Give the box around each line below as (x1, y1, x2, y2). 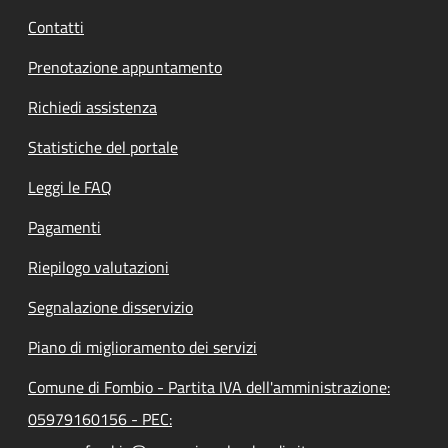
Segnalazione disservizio (28, 294, 193, 319)
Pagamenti (28, 214, 101, 239)
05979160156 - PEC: (28, 406, 172, 431)
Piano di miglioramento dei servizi (28, 334, 257, 359)
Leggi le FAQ (28, 174, 112, 199)
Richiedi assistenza (28, 94, 157, 119)
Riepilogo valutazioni (28, 254, 169, 279)
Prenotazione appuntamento (28, 54, 222, 79)
